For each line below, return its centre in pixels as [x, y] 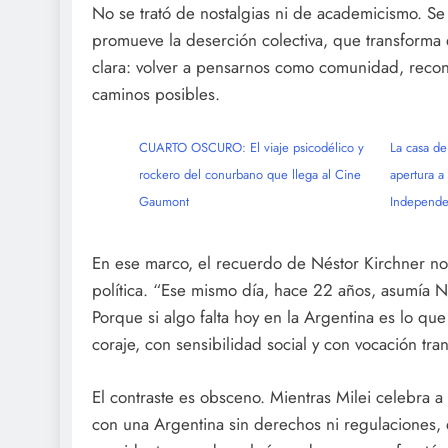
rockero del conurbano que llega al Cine [249, 174]
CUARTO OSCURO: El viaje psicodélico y [251, 147]
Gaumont [163, 201]
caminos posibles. [156, 94]
